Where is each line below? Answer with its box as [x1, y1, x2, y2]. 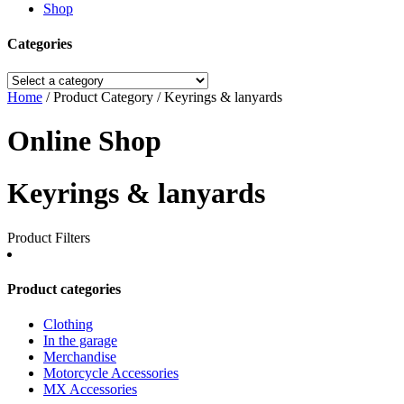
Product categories [7, 281, 121, 298]
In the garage [43, 333, 117, 349]
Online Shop [7, 124, 161, 157]
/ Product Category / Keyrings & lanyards [42, 88, 282, 105]
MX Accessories [43, 381, 137, 398]
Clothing [43, 317, 93, 333]
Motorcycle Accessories [43, 365, 179, 381]
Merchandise [43, 349, 116, 365]
